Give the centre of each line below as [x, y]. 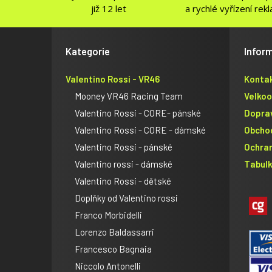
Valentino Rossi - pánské [124, 147]
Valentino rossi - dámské [124, 164]
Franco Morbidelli [108, 215]
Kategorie [88, 51]
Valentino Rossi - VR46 [113, 79]
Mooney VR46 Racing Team [129, 96]
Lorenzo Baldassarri [114, 232]
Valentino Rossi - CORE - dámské [140, 130]
